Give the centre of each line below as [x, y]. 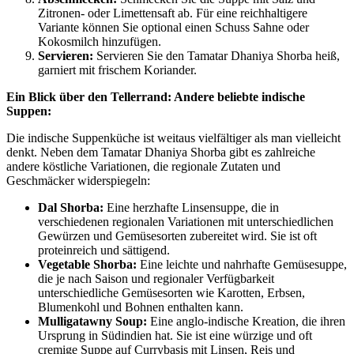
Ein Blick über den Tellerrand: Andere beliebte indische [156, 97]
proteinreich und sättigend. [104, 250]
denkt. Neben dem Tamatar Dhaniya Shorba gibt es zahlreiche [161, 153]
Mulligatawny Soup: [92, 322]
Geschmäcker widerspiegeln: [78, 181]
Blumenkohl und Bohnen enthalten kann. [141, 307]
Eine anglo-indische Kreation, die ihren [246, 322]
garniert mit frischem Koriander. [117, 70]
